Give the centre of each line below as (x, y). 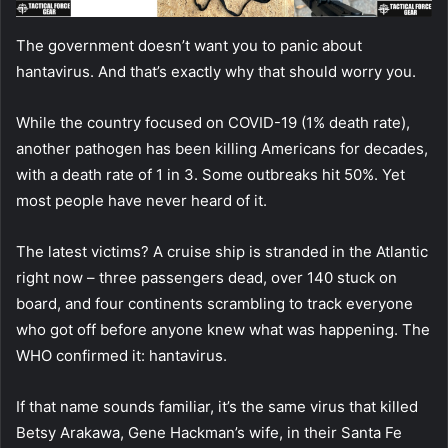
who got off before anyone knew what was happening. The (223, 329)
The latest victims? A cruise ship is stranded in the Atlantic (222, 251)
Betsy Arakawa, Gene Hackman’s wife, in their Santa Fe (209, 432)
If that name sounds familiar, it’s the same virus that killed (217, 406)
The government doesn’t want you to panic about (189, 45)
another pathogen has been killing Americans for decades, (222, 148)
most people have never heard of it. (141, 200)
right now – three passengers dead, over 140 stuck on (206, 277)
